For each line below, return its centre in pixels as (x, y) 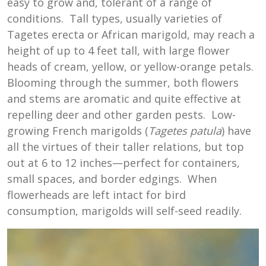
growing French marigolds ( (78, 131)
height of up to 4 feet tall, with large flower (118, 51)
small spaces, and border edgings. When (112, 179)
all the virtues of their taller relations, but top (126, 147)
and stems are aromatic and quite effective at (124, 99)
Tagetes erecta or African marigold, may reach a (131, 35)
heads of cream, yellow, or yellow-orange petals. (132, 67)
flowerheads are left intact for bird (96, 195)
